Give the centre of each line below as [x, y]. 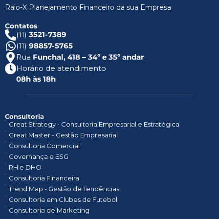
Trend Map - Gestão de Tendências [64, 189]
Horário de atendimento [61, 68]
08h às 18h [36, 79]
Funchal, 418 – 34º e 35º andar [88, 57]
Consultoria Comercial [44, 146]
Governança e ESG [38, 157]
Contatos [21, 26]
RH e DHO [25, 167]
